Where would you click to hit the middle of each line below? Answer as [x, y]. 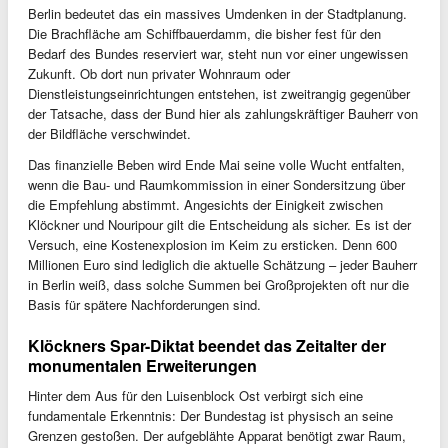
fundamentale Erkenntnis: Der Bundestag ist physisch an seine [210, 415]
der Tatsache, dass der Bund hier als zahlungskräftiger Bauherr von [223, 113]
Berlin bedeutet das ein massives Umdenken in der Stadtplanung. [217, 13]
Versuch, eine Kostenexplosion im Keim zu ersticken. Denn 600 [212, 244]
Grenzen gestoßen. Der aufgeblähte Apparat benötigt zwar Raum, [217, 435]
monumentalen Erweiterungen [142, 365]
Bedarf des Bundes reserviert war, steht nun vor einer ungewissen [218, 53]
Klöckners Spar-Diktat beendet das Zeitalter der [207, 345]
